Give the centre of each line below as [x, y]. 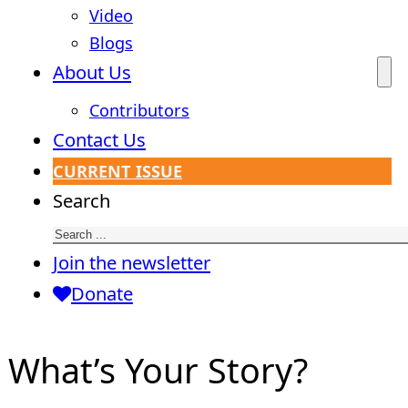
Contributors [139, 111]
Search [82, 201]
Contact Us [99, 140]
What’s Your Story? [158, 370]
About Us [92, 72]
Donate [102, 294]
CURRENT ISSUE [117, 172]
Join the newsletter [132, 263]
